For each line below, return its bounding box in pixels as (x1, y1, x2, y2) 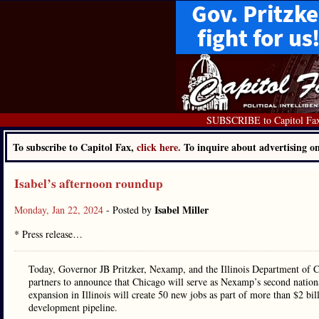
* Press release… (14, 227, 83, 241)
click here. (137, 140, 184, 155)
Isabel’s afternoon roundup (14, 174, 163, 192)
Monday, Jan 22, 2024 (14, 203, 106, 216)
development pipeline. (28, 300, 117, 314)
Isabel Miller (155, 202, 209, 217)
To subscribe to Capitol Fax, (13, 140, 137, 155)
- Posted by (106, 203, 155, 216)
